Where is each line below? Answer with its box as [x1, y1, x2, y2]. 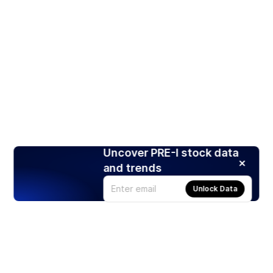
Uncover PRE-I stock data [103, 146, 239, 159]
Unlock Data [193, 183, 238, 193]
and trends [103, 161, 162, 174]
